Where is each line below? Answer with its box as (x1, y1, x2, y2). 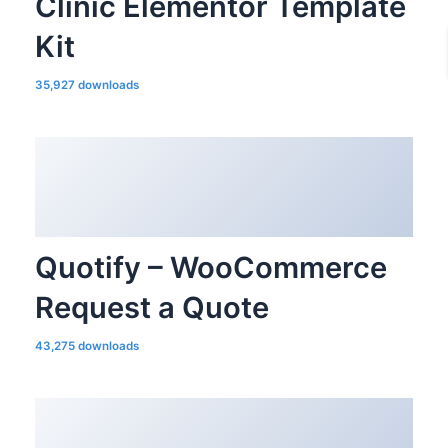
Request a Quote (34, 289, 269, 325)
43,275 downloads (34, 338, 139, 353)
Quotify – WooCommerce (34, 249, 387, 285)
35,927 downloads (34, 78, 139, 93)
